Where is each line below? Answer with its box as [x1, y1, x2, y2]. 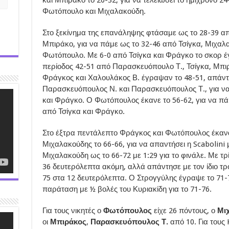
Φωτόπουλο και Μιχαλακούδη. [42, 6, 146, 16]
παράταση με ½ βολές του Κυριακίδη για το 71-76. [42, 184, 212, 194]
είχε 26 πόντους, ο [153, 205, 217, 215]
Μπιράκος [50, 217, 86, 226]
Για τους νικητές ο [42, 205, 103, 215]
